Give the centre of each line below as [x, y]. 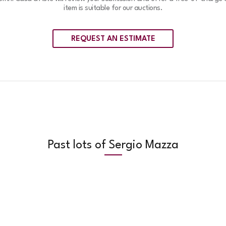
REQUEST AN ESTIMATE [113, 39]
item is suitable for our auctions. [113, 8]
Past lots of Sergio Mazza [113, 145]
